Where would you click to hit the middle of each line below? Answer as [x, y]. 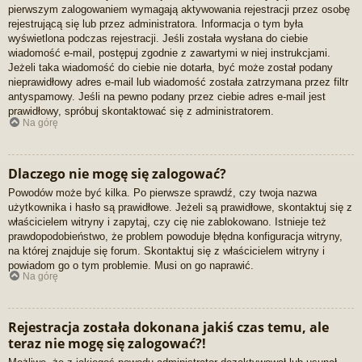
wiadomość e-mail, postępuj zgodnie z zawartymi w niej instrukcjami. [169, 53]
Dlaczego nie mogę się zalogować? [117, 173]
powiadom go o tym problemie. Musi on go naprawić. [131, 265]
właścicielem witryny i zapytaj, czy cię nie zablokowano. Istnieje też [167, 221]
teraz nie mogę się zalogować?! [107, 344]
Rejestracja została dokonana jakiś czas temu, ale [168, 328]
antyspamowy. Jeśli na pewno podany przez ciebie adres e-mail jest [167, 97]
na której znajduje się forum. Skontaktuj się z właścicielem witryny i [166, 250]
